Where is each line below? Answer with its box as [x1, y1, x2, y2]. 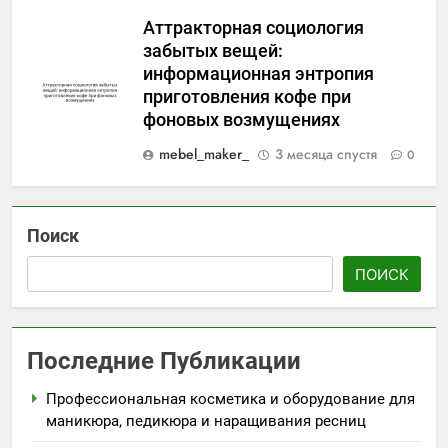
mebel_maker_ [159, 144, 249, 165]
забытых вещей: [143, 41, 283, 62]
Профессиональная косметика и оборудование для [46, 390, 415, 409]
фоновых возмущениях [143, 110, 340, 131]
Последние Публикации [27, 347, 301, 376]
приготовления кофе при [143, 87, 351, 108]
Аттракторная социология [143, 18, 364, 39]
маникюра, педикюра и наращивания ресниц [46, 412, 366, 431]
